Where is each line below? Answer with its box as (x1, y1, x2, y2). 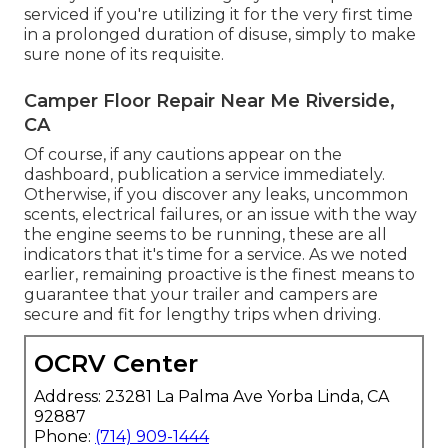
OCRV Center (34, 349, 198, 379)
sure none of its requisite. (24, 45, 224, 65)
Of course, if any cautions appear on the (24, 145, 342, 165)
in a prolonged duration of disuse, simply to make (24, 25, 416, 45)
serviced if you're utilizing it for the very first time (24, 5, 413, 25)
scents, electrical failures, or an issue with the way (24, 205, 417, 225)
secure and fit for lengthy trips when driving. (24, 305, 381, 325)
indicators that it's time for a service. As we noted (24, 245, 408, 265)
